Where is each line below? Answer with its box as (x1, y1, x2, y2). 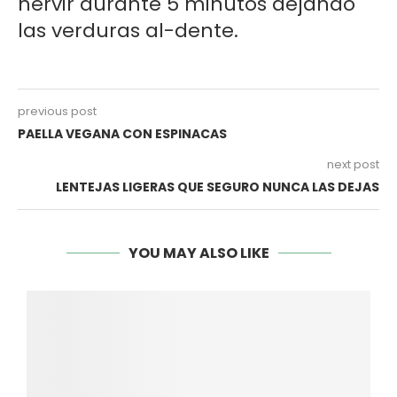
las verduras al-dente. (18, 17, 238, 45)
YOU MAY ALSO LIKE (128, 243, 269, 264)
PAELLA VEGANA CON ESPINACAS (18, 125, 227, 144)
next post (327, 156, 379, 174)
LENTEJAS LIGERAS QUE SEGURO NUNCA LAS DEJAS (56, 178, 379, 197)
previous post (18, 103, 97, 121)
